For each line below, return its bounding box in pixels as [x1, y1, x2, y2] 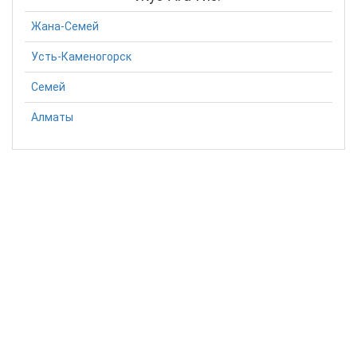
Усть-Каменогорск [31, 50, 131, 64]
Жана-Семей [31, 20, 99, 33]
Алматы [31, 111, 73, 124]
